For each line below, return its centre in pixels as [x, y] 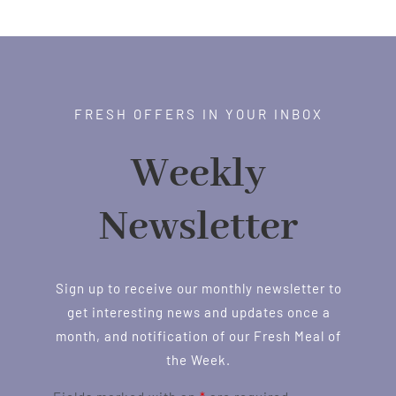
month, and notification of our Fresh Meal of [198, 335]
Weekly [198, 174]
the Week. [198, 359]
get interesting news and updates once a [198, 312]
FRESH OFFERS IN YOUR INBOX [198, 114]
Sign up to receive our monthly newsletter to [198, 288]
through [264, 10]
